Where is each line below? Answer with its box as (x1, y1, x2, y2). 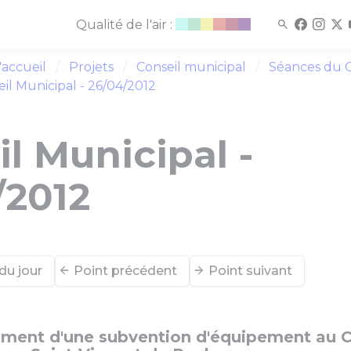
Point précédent (74, 263, 177, 278)
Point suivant (208, 263, 292, 278)
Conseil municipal (136, 60, 246, 74)
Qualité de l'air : (75, 17, 175, 33)
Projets (69, 60, 114, 74)
